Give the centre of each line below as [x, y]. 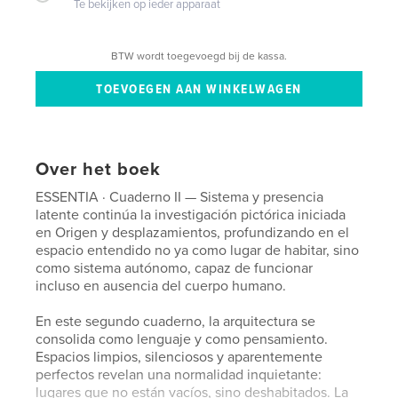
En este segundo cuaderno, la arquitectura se [176, 321]
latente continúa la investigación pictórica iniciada [191, 215]
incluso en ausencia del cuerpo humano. [161, 286]
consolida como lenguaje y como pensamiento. [182, 339]
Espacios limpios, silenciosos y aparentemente [179, 357]
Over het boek [99, 169]
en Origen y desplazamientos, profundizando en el [193, 232]
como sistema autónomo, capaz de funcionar [175, 268]
